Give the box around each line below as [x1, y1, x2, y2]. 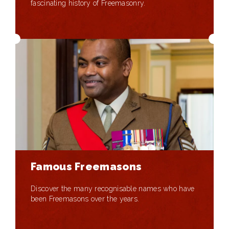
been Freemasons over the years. [31, 195, 140, 203]
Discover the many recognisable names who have [31, 185, 195, 193]
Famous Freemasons [31, 161, 142, 173]
